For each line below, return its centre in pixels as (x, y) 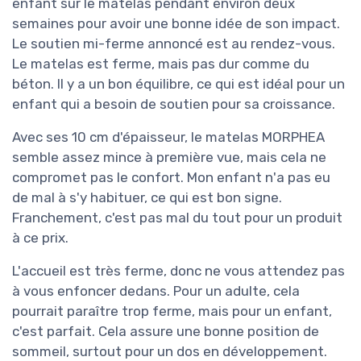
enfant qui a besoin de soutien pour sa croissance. (174, 104)
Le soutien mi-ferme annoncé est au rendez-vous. (174, 44)
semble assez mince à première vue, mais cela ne (169, 158)
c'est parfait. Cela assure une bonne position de (166, 332)
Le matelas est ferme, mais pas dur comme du (161, 64)
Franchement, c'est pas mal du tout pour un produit (177, 218)
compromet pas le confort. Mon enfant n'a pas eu (171, 178)
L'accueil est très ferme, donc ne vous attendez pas (178, 271)
